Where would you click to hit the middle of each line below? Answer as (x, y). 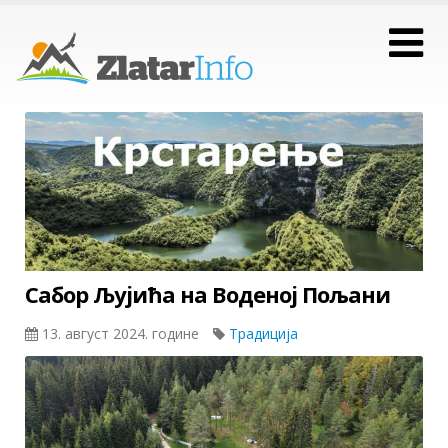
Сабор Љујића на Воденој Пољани (207, 294)
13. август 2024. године (120, 334)
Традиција (263, 334)
